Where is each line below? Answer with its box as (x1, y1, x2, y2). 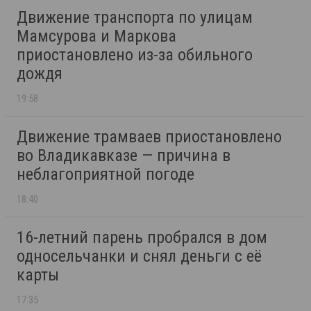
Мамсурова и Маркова (17, 26, 176, 46)
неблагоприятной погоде (17, 164, 194, 184)
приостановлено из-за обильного (17, 44, 253, 65)
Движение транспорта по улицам (17, 7, 253, 27)
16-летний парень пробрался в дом (17, 227, 267, 247)
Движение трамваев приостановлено (17, 126, 282, 146)
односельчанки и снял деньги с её (17, 246, 262, 266)
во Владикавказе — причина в (17, 145, 230, 165)
